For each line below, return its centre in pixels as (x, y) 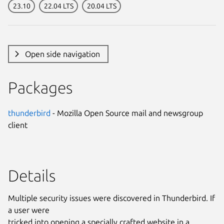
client (18, 125)
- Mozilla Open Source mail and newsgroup (127, 113)
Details (32, 175)
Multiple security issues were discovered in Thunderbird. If (111, 198)
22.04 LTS (58, 6)
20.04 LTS (101, 6)
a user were (29, 210)
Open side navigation (62, 54)
